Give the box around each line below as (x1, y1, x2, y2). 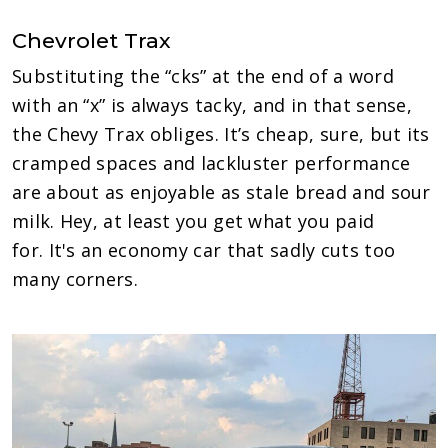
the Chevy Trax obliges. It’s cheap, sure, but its (12, 121, 430, 146)
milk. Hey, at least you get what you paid (12, 208, 375, 233)
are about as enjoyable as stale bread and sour (12, 179, 431, 204)
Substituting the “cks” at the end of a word (12, 63, 394, 88)
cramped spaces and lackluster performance (12, 150, 411, 175)
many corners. (12, 266, 138, 291)
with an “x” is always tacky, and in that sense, (12, 92, 413, 117)
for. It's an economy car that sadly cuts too (12, 237, 396, 262)
